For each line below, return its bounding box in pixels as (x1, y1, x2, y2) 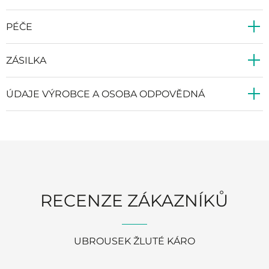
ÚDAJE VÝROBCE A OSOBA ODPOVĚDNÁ (6, 88, 205, 100)
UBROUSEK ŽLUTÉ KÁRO (74, 235, 195, 247)
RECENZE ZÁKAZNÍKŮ (40, 190, 229, 211)
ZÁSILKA (6, 54, 46, 66)
